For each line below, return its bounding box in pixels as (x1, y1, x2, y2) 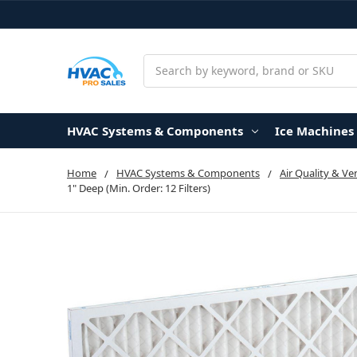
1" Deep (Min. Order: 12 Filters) (67, 180, 210, 195)
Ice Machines (274, 122, 354, 139)
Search (143, 54, 180, 70)
